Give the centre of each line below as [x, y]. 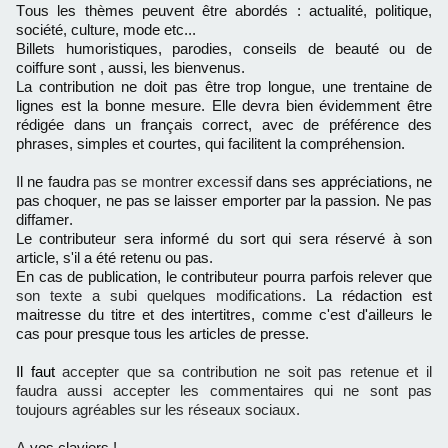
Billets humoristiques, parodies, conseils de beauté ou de [224, 48]
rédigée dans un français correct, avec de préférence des [224, 124]
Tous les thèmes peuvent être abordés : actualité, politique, [224, 10]
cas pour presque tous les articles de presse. [162, 333]
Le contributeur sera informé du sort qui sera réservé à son [224, 238]
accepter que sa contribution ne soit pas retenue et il [247, 371]
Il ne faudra [54, 181]
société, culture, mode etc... [106, 29]
